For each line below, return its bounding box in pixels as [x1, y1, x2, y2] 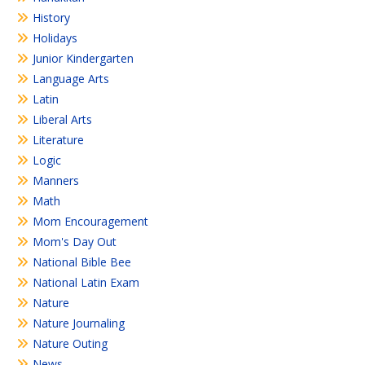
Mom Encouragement [33, 213, 148, 230]
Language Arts [33, 71, 109, 87]
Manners [33, 173, 79, 189]
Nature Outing [33, 336, 108, 352]
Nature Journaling [33, 315, 125, 332]
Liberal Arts [33, 112, 92, 128]
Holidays [33, 30, 77, 46]
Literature [33, 132, 84, 148]
